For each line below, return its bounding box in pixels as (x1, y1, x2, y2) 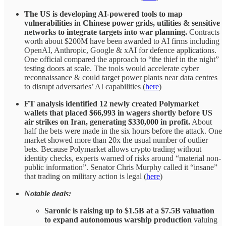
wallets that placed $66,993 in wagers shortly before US (24, 108, 212, 118)
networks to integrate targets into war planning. (24, 28, 189, 37)
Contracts (189, 28, 219, 37)
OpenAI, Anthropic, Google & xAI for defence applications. (24, 46, 216, 55)
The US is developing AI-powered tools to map (24, 10, 183, 19)
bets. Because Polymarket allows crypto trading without (24, 145, 201, 154)
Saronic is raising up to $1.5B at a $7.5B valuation (44, 206, 214, 215)
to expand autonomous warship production (44, 215, 192, 224)
